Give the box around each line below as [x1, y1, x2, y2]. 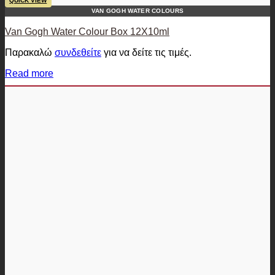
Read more [5, 68, 53, 79]
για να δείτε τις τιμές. [101, 47, 192, 58]
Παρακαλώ [5, 47, 55, 58]
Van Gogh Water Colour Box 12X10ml [5, 26, 169, 37]
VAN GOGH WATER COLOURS [91, 7, 184, 14]
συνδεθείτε [55, 47, 101, 58]
